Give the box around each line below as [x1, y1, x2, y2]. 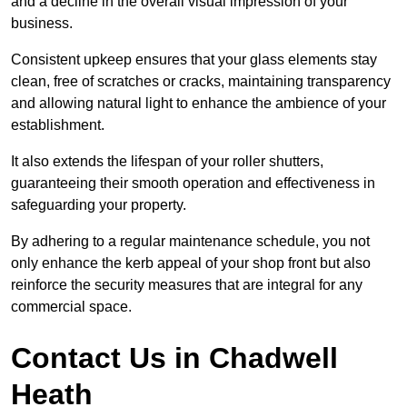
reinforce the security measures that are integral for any [11, 276, 362, 293]
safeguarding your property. [11, 196, 190, 213]
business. [11, 15, 73, 31]
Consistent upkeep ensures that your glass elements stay [11, 51, 377, 67]
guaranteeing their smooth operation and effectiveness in [11, 174, 375, 191]
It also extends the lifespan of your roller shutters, [11, 153, 323, 169]
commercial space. [11, 298, 132, 314]
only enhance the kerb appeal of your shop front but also [11, 254, 371, 271]
